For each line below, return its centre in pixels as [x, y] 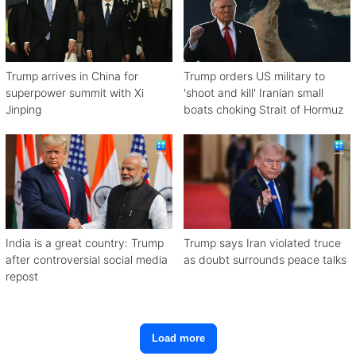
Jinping [23, 110]
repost [22, 276]
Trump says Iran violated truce [262, 242]
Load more [178, 339]
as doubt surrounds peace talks [265, 259]
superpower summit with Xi [75, 93]
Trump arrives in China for [72, 76]
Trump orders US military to [254, 76]
